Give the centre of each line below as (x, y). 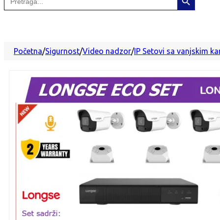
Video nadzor (107, 51)
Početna (28, 51)
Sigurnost (62, 51)
